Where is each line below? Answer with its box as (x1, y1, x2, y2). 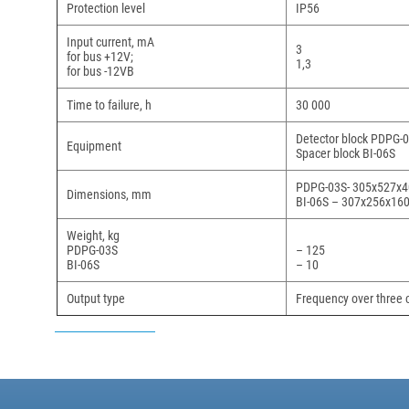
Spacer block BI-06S (296, 146, 395, 161)
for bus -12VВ (67, 64, 134, 79)
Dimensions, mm (67, 187, 152, 202)
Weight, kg (67, 228, 120, 243)
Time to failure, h (67, 98, 152, 112)
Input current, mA (67, 35, 154, 49)
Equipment (67, 139, 121, 153)
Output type (67, 291, 125, 306)
